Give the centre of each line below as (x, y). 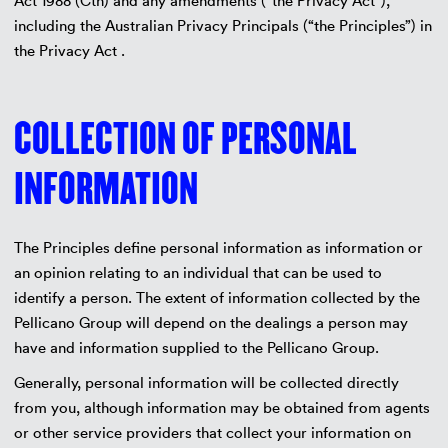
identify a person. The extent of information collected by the (216, 297)
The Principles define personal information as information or (218, 247)
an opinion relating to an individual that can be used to (197, 272)
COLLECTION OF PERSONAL (185, 139)
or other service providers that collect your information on (212, 432)
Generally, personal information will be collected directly (206, 382)
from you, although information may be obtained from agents (221, 407)
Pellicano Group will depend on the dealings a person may (210, 322)
